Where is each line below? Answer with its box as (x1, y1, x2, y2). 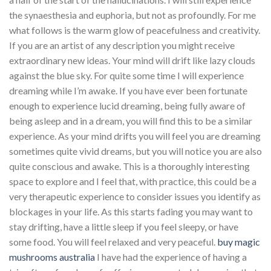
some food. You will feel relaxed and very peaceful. (9, 235, 217, 247)
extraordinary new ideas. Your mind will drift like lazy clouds (9, 54, 255, 66)
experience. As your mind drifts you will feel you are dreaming (9, 129, 261, 142)
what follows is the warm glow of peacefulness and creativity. (9, 24, 260, 36)
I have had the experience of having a (95, 250, 247, 263)
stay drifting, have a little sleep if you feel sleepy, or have (9, 220, 238, 232)
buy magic (217, 235, 260, 247)
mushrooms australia (9, 250, 95, 263)
